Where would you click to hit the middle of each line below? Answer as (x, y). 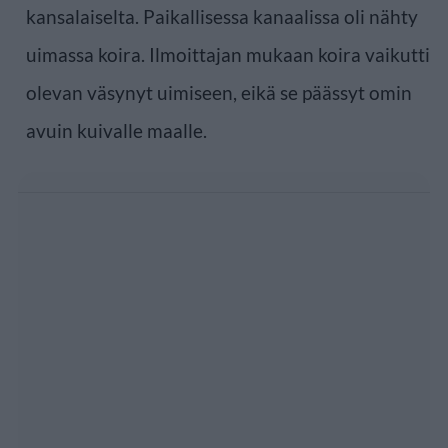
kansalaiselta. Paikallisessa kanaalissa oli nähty (222, 16)
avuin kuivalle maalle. (116, 130)
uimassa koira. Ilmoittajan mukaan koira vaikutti (228, 54)
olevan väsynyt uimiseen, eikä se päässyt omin (219, 92)
